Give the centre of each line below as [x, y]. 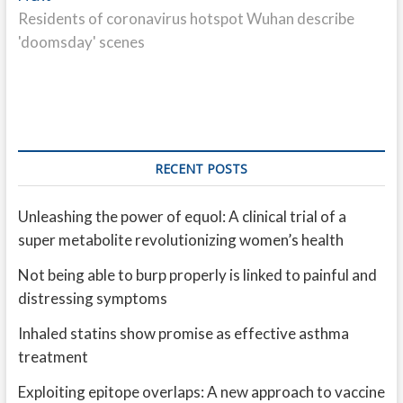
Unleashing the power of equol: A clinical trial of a [182, 216]
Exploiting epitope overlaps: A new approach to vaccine [201, 392]
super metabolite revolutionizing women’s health [180, 240]
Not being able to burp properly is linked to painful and [197, 275]
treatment [53, 357]
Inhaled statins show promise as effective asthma [183, 333]
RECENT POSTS [201, 169]
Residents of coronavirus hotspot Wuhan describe [186, 18]
